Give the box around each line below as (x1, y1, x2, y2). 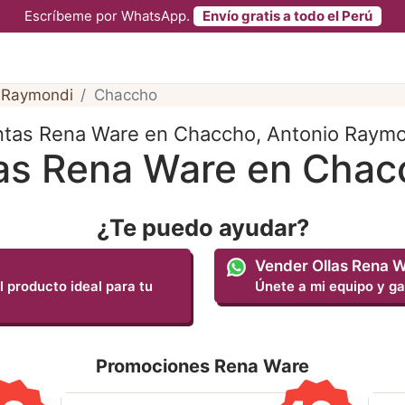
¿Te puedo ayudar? (96, 212, 309, 241)
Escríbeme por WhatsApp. (24, 7, 193, 24)
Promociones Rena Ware (96, 354, 309, 377)
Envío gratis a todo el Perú (202, 7, 372, 24)
